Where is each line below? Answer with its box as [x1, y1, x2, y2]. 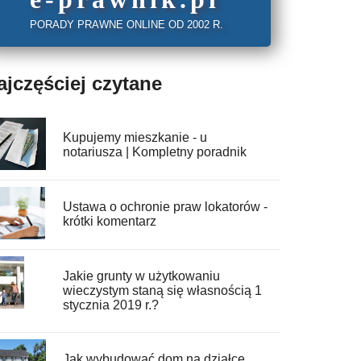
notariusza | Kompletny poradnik [62, 145, 247, 160]
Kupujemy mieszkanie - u [62, 131, 207, 145]
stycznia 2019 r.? [62, 298, 159, 313]
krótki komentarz [62, 214, 156, 229]
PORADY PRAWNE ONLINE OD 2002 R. [30, 19, 224, 31]
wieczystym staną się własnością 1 [62, 284, 262, 298]
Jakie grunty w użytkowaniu [62, 269, 220, 284]
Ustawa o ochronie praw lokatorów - [62, 200, 268, 214]
